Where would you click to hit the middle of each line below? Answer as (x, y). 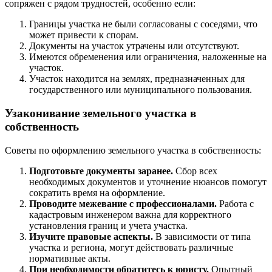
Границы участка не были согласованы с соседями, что (143, 24)
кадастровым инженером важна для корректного (130, 214)
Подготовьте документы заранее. (101, 171)
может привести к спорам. (84, 35)
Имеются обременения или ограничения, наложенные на (148, 57)
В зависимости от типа (202, 236)
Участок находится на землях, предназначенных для (137, 79)
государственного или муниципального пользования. (141, 90)
